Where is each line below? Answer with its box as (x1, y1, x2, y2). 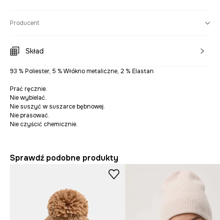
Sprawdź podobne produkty (10, 153, 118, 164)
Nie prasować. (10, 111, 50, 120)
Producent (10, 19, 39, 27)
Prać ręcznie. (10, 85, 47, 93)
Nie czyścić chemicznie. (10, 120, 78, 129)
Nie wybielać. (10, 94, 47, 102)
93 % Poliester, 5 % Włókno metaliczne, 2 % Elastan (10, 67, 154, 76)
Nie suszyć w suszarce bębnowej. (10, 103, 105, 111)
